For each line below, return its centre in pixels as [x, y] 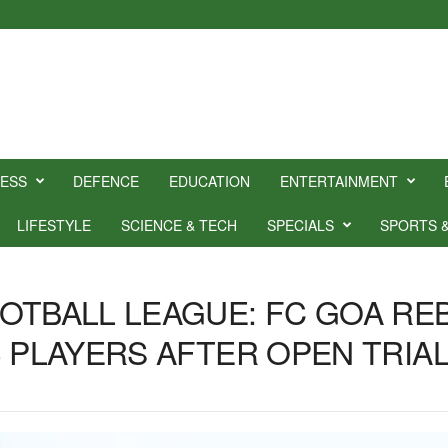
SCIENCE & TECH [178, 225]
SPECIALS [300, 225]
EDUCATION [209, 181]
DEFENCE [105, 181]
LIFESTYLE [53, 225]
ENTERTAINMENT [338, 181]
